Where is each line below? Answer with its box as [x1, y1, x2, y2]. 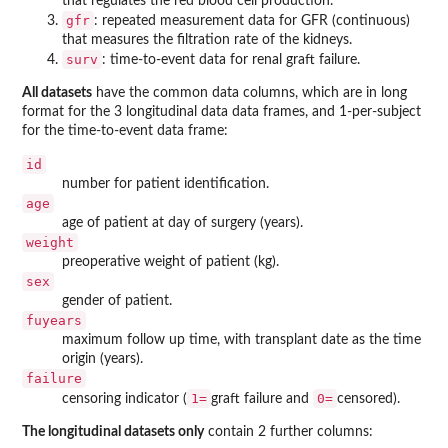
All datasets [22, 85, 92, 100]
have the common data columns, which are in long [92, 85, 407, 100]
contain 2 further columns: [204, 424, 373, 439]
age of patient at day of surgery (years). [62, 215, 303, 230]
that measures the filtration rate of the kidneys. [62, 32, 352, 47]
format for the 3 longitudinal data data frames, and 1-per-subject [22, 104, 421, 119]
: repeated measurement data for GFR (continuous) [94, 13, 410, 28]
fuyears [26, 312, 82, 328]
